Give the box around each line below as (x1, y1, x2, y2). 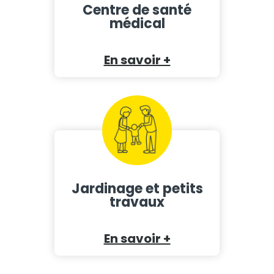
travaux (109, 192, 165, 212)
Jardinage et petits (71, 179, 203, 198)
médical (109, 13, 165, 33)
